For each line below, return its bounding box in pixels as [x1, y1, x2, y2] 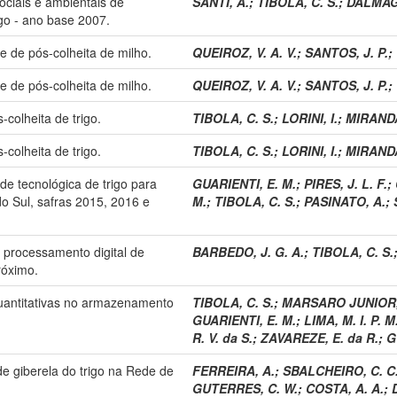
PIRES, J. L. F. [304, 174, 387, 192]
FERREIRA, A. [192, 361, 275, 379]
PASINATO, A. [304, 191, 385, 210]
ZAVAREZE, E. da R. [261, 328, 378, 346]
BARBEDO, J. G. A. [192, 242, 304, 261]
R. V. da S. [192, 328, 253, 346]
